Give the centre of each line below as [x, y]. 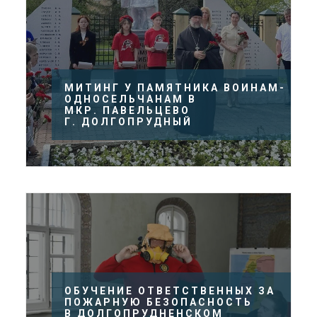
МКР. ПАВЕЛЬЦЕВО [127, 110]
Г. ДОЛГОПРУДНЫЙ [128, 122]
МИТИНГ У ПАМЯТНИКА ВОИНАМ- [175, 88]
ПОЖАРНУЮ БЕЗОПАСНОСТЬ [158, 302]
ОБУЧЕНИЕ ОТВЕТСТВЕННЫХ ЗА [170, 291]
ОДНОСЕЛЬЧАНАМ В [131, 99]
